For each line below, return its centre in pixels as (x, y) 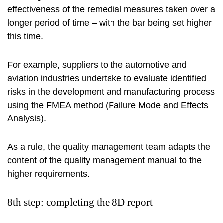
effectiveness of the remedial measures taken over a (111, 10)
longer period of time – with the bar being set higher (110, 23)
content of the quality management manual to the (105, 161)
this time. (25, 37)
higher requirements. (49, 174)
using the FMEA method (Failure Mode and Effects (108, 105)
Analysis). (27, 119)
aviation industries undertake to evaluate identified (107, 78)
